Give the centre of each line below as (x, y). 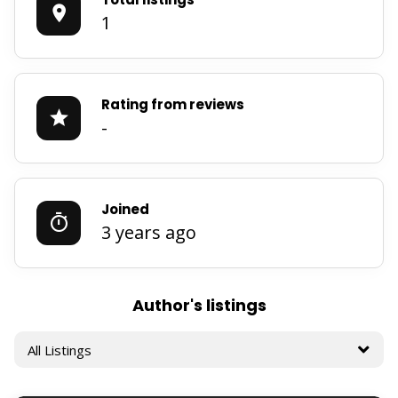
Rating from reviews (173, 104)
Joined (125, 209)
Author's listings (199, 305)
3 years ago (149, 232)
